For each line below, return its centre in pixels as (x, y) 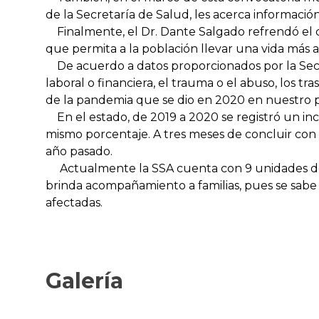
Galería (84, 281)
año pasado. (79, 152)
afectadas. (74, 203)
